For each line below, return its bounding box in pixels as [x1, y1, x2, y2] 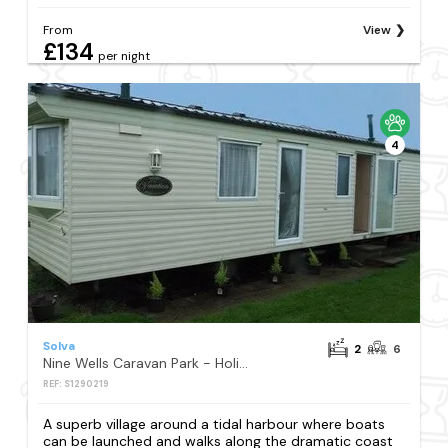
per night [98, 47, 151, 64]
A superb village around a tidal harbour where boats [43, 414, 386, 433]
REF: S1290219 [43, 377, 110, 390]
